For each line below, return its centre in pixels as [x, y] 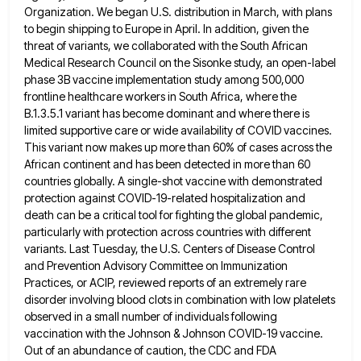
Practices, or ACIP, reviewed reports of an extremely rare [165, 283]
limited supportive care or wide [101, 131]
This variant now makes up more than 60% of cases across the [178, 147]
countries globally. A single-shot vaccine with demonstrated [173, 181]
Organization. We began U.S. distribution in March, [152, 12]
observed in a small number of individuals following [151, 317]
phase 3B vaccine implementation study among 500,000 [164, 80]
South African [274, 46]
